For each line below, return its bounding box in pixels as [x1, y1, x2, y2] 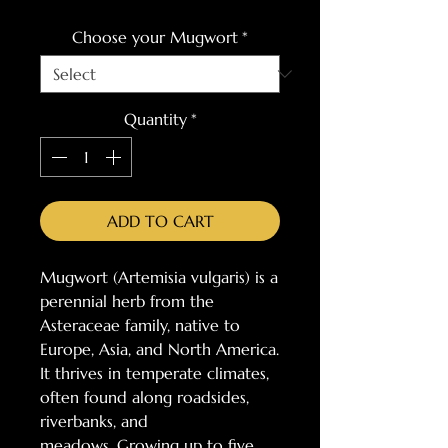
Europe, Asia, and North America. [40, 339, 279, 359]
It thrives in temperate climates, [40, 363, 269, 383]
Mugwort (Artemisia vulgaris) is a [40, 267, 278, 287]
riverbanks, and [40, 411, 148, 431]
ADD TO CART [106, 211, 214, 231]
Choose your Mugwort [72, 27, 238, 47]
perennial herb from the [40, 291, 214, 311]
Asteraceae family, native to [40, 315, 240, 335]
